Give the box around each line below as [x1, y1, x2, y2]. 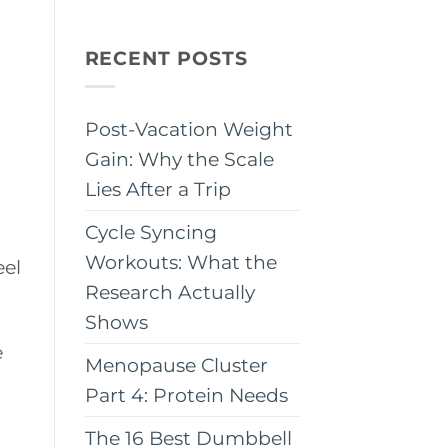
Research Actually [84, 279, 255, 304]
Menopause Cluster [84, 352, 268, 377]
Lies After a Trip [84, 176, 231, 201]
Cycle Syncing [84, 219, 217, 244]
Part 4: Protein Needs [84, 382, 288, 407]
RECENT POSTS [84, 45, 249, 70]
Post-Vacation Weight [84, 116, 293, 141]
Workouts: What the [84, 249, 277, 274]
